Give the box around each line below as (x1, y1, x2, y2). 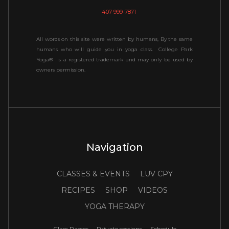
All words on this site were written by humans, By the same (36, 36, 193, 43)
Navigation (86, 141, 143, 153)
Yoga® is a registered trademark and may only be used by (36, 56, 193, 63)
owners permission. (36, 66, 85, 74)
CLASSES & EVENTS (56, 169, 130, 178)
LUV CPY (140, 169, 173, 178)
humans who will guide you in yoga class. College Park (36, 46, 193, 53)
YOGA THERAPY (84, 201, 145, 211)
